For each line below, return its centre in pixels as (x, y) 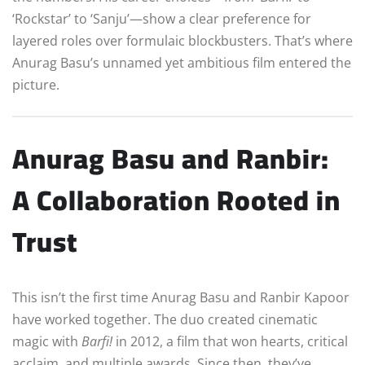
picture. (36, 84)
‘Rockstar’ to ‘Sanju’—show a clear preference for (162, 18)
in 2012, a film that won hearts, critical (230, 342)
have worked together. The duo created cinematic (165, 320)
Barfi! (97, 342)
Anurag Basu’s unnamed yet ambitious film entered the (182, 62)
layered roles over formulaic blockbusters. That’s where (182, 40)
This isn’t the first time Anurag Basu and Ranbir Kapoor (181, 298)
